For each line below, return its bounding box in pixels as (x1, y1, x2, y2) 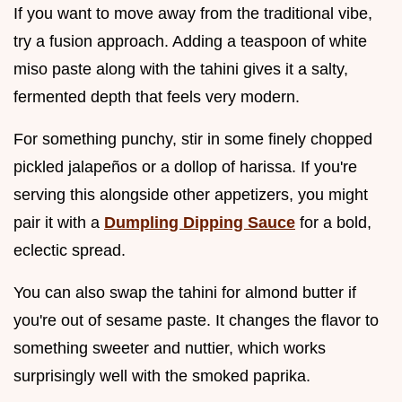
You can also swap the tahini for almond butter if (13, 283, 356, 301)
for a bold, (295, 213, 371, 232)
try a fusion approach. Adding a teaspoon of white (13, 31, 367, 50)
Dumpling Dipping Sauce (104, 213, 295, 232)
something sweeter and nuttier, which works (13, 338, 326, 357)
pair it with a (13, 213, 104, 232)
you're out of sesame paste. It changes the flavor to (13, 310, 379, 329)
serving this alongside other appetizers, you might (13, 185, 368, 204)
